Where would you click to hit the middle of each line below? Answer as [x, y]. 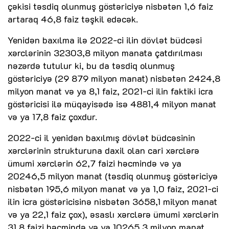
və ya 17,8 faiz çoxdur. [52, 117]
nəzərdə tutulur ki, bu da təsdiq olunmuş [91, 66]
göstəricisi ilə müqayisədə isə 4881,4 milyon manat [112, 104]
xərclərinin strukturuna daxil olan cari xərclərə [104, 151]
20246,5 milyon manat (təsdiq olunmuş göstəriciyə [113, 176]
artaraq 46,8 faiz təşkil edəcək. [73, 19]
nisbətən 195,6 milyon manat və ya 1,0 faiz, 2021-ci [113, 189]
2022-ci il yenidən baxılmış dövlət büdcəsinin [101, 138]
